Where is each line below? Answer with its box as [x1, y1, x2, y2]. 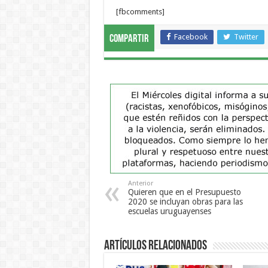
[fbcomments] [115, 7, 165, 17]
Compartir [109, 33, 149, 45]
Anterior [127, 179, 153, 188]
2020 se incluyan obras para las [127, 197, 243, 207]
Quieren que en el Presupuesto [127, 187, 241, 197]
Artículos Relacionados [103, 239, 207, 254]
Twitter [233, 32, 258, 42]
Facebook [173, 32, 208, 42]
